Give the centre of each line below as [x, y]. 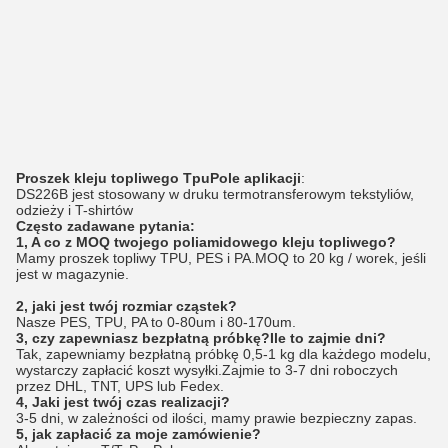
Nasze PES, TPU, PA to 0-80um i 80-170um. [156, 322]
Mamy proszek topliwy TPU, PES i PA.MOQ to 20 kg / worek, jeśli [221, 258]
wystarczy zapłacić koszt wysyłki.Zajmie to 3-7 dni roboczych [207, 370]
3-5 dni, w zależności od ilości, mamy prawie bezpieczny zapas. [216, 418]
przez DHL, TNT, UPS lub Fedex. [120, 386]
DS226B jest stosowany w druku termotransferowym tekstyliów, [215, 194]
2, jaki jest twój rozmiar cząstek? [126, 306]
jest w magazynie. [72, 274]
